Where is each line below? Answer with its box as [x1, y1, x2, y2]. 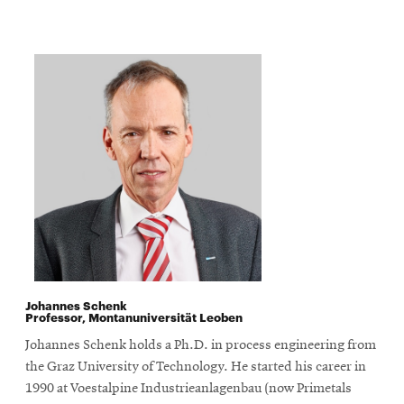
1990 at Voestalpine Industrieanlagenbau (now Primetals [25, 381, 352, 396]
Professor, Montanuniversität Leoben [25, 308, 243, 325]
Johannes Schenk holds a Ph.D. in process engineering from [25, 337, 376, 353]
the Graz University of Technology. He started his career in [25, 359, 366, 374]
